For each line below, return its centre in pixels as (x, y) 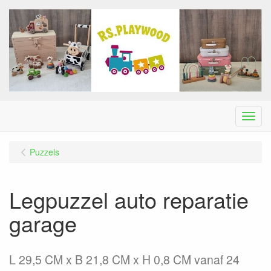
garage (43, 223)
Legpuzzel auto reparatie (129, 199)
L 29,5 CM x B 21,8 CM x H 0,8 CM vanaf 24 (124, 259)
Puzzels (44, 152)
